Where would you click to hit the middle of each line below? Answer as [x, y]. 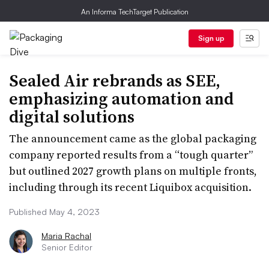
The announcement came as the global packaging [133, 138]
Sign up [211, 38]
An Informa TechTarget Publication [134, 12]
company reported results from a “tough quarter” [131, 155]
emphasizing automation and [121, 98]
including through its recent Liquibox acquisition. [130, 187]
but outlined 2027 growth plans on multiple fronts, [133, 171]
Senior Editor [67, 247]
